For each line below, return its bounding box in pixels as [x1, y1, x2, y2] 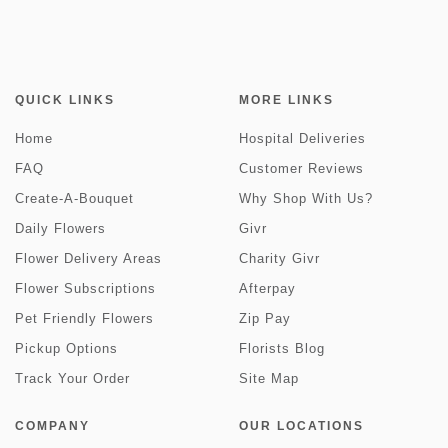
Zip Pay [239, 311, 291, 327]
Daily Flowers [15, 221, 106, 237]
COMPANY [15, 419, 90, 434]
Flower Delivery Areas [15, 251, 162, 267]
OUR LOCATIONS [239, 419, 364, 434]
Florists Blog [239, 341, 325, 357]
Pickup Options [15, 341, 118, 357]
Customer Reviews [239, 161, 364, 177]
